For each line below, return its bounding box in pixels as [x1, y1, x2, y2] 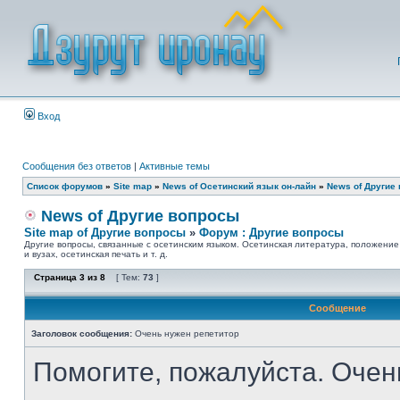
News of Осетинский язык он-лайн [162, 181, 316, 191]
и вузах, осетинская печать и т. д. [24, 249, 168, 259]
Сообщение [308, 303, 366, 313]
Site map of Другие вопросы [24, 226, 186, 239]
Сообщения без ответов [22, 161, 131, 171]
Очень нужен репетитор [132, 329, 239, 338]
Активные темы [139, 161, 210, 171]
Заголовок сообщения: [31, 329, 132, 338]
